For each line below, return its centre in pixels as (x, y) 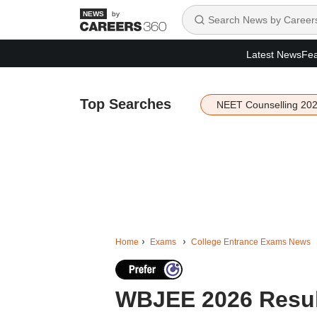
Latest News (274, 54)
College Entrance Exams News (250, 242)
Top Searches (125, 104)
